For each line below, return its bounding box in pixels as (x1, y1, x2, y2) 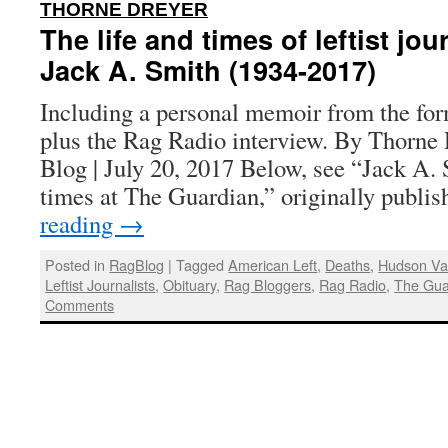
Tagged (176, 254, 225, 276)
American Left (228, 254, 318, 276)
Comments (45, 294, 115, 316)
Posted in (45, 254, 106, 276)
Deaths (325, 254, 371, 276)
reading (40, 207, 119, 240)
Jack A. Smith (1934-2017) (40, 50, 376, 89)
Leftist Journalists (45, 274, 156, 296)
